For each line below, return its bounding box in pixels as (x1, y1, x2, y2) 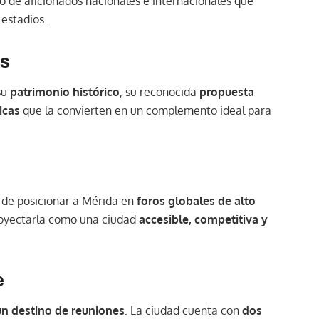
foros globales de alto (137, 194, 256, 209)
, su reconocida (120, 84, 199, 99)
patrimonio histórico (10, 84, 120, 99)
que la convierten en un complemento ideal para (20, 103, 271, 117)
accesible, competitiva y (139, 212, 268, 227)
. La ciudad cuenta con (125, 303, 242, 318)
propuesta (199, 84, 254, 99)
